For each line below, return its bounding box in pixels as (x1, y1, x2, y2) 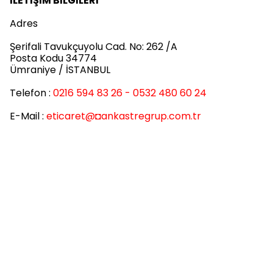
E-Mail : (10, 109, 46, 123)
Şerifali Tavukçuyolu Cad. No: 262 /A (10, 40, 177, 54)
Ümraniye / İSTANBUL (10, 63, 110, 77)
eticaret (46, 109, 85, 123)
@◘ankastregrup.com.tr (85, 109, 201, 123)
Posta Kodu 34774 (10, 51, 97, 65)
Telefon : (10, 86, 53, 100)
